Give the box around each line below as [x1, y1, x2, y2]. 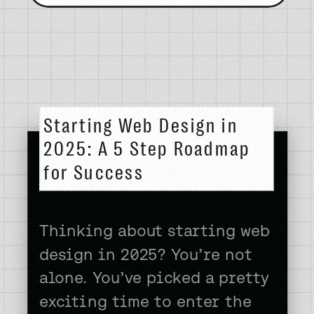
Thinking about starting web [39, 221, 271, 240]
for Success [43, 161, 144, 185]
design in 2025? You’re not [39, 245, 252, 264]
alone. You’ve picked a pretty [39, 268, 269, 288]
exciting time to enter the [39, 292, 252, 311]
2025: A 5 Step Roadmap [43, 138, 250, 161]
